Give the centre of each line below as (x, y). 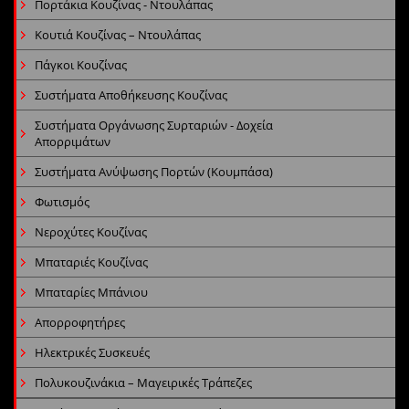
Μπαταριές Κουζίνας (91, 262)
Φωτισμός (62, 201)
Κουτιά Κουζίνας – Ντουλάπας (118, 34)
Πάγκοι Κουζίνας (81, 64)
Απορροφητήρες (80, 322)
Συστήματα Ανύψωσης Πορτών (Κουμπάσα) (154, 171)
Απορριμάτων (73, 141)
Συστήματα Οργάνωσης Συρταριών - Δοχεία (154, 125)
